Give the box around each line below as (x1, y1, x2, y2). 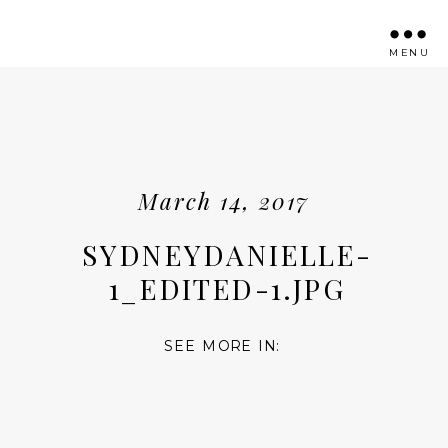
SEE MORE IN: (164, 337, 281, 356)
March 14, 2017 (138, 186, 311, 216)
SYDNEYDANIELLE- (81, 235, 372, 274)
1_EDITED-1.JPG (107, 269, 346, 307)
